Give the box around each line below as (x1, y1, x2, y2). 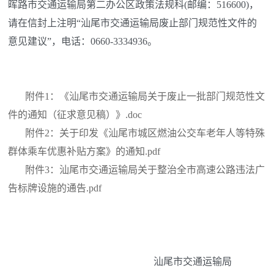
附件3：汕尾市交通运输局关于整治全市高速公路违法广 (25, 164, 265, 175)
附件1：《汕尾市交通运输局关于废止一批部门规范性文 (25, 91, 265, 102)
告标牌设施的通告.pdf (8, 182, 102, 193)
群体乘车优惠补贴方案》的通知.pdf (8, 146, 161, 157)
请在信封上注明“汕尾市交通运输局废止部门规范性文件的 (8, 17, 257, 28)
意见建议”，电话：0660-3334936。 (8, 35, 158, 46)
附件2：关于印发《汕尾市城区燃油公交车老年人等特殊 (25, 127, 265, 138)
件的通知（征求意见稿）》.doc (8, 109, 143, 120)
